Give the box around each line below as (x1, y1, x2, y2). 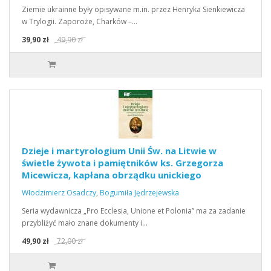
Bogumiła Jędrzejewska (100, 188, 179, 198)
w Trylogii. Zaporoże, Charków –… (22, 16, 137, 27)
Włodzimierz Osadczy (22, 188, 96, 198)
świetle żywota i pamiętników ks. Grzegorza (22, 157, 223, 169)
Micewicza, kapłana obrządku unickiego (22, 169, 201, 181)
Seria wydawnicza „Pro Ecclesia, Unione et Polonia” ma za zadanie (22, 206, 246, 216)
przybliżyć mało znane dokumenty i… (22, 218, 148, 228)
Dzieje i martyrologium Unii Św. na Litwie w (22, 145, 217, 157)
